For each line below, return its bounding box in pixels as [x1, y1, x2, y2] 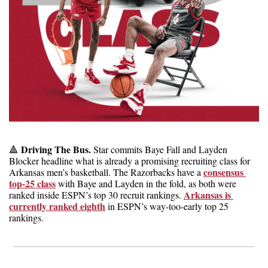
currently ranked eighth [9, 199, 105, 214]
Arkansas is [184, 188, 231, 202]
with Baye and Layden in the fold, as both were [56, 177, 236, 190]
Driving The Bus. [19, 142, 93, 157]
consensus [203, 165, 243, 179]
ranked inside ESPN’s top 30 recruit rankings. [9, 188, 184, 202]
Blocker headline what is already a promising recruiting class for [9, 154, 250, 167]
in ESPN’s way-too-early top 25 [105, 200, 229, 213]
